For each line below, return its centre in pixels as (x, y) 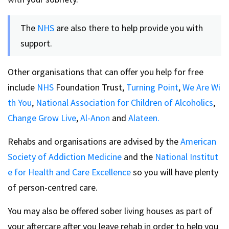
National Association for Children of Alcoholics (124, 102)
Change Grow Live (42, 118)
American (198, 141)
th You (20, 102)
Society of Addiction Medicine (65, 156)
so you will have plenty (176, 172)
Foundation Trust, (90, 87)
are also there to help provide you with (129, 28)
